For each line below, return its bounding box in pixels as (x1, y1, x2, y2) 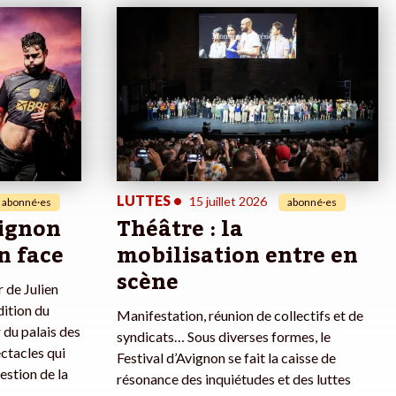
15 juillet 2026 (189, 194, 267, 209)
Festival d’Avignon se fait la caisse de (117, 349, 336, 367)
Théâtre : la (117, 208, 243, 252)
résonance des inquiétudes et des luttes (117, 370, 351, 388)
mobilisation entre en (117, 234, 358, 278)
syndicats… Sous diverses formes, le (117, 328, 331, 346)
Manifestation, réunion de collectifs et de (117, 307, 363, 324)
